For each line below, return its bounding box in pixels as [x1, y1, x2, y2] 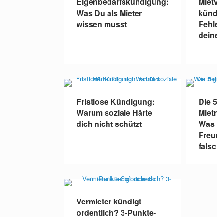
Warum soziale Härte [77, 107, 152, 119]
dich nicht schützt [77, 118, 142, 130]
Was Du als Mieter [77, 7, 142, 19]
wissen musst [77, 18, 127, 30]
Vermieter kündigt [77, 196, 141, 207]
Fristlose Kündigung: [77, 96, 155, 108]
